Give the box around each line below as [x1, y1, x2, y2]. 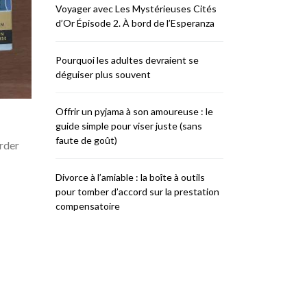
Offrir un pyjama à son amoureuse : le [56, 106, 213, 117]
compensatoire [56, 200, 120, 212]
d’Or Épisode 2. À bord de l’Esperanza [56, 17, 214, 29]
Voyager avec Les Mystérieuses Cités [56, 3, 217, 14]
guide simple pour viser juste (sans [56, 120, 202, 132]
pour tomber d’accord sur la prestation [56, 186, 219, 197]
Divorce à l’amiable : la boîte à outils [56, 171, 205, 183]
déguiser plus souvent [56, 69, 151, 80]
